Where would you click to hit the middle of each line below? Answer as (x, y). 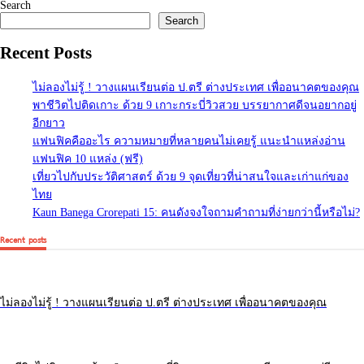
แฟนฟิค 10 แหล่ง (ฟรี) (88, 292)
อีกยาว (49, 257)
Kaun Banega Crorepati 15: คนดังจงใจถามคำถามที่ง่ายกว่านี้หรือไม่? (196, 346)
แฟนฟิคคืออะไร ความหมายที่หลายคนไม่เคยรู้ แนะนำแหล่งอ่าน (189, 275)
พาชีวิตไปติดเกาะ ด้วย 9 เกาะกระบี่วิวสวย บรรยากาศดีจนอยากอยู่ (195, 239)
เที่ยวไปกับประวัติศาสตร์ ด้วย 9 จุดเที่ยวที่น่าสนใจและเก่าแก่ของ (191, 310)
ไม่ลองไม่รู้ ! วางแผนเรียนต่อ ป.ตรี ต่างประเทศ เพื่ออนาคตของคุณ (196, 221)
